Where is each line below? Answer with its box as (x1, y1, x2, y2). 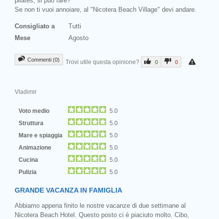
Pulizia (19, 168, 38, 175)
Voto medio (19, 107, 51, 114)
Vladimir (15, 88, 37, 95)
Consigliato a (15, 22, 55, 30)
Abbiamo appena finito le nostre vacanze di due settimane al (15, 201, 186, 209)
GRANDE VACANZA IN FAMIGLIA (15, 186, 122, 194)
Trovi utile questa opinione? (66, 58, 141, 65)
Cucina (19, 156, 41, 163)
